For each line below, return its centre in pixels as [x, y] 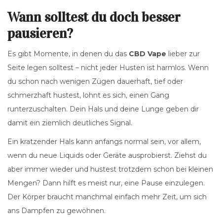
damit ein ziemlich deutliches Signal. [70, 123]
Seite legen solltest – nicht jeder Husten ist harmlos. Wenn [108, 68]
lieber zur [183, 54]
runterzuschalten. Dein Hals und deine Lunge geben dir [103, 109]
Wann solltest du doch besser [94, 18]
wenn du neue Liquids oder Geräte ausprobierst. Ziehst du [107, 156]
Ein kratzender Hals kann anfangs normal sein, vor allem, [104, 142]
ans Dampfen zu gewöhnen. [56, 211]
